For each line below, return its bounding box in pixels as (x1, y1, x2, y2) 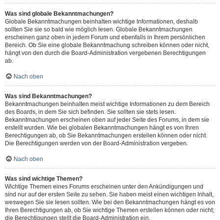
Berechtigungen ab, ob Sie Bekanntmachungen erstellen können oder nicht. (5, 132, 207, 139)
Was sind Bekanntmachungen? (5, 93, 92, 100)
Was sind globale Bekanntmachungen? (5, 10, 113, 17)
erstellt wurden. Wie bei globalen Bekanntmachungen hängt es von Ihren (5, 124, 199, 131)
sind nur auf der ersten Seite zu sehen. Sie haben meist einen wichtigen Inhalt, (5, 191, 214, 198)
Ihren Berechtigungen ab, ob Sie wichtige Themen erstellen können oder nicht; (5, 207, 214, 214)
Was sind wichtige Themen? (5, 175, 82, 182)
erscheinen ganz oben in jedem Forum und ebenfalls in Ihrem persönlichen (5, 34, 205, 41)
